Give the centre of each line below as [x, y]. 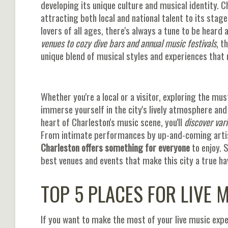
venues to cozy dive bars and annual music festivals [129, 43]
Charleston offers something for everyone [115, 147]
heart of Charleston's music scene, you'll [112, 122]
